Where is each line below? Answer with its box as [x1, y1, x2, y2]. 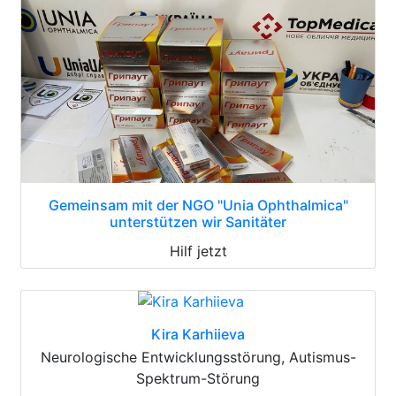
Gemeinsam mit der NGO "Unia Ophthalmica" [48, 195, 348, 214]
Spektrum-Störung [136, 369, 260, 387]
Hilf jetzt [169, 241, 227, 260]
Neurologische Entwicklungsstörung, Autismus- [40, 347, 356, 366]
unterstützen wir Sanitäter [110, 212, 286, 231]
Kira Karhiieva [151, 324, 245, 343]
